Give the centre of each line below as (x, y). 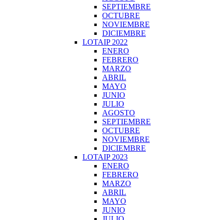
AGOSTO (119, 113)
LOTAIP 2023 (105, 157)
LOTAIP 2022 (105, 42)
